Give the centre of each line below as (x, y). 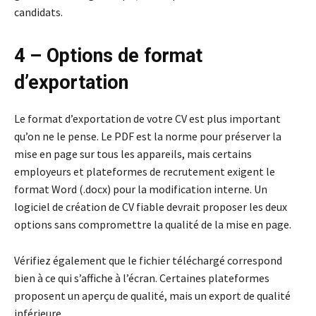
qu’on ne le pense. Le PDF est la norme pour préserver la (148, 136)
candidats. (38, 12)
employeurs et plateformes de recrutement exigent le (145, 172)
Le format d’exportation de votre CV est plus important (147, 119)
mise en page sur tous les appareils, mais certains (133, 154)
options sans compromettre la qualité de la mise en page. (153, 225)
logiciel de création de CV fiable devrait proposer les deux (151, 207)
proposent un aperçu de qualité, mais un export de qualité (152, 296)
